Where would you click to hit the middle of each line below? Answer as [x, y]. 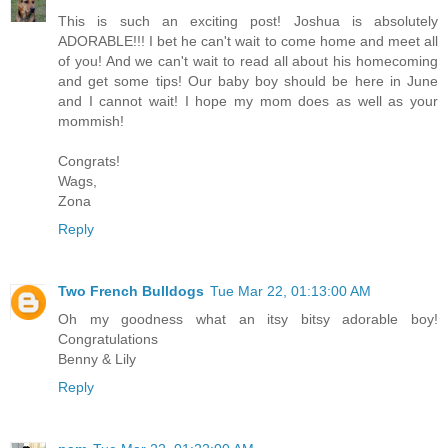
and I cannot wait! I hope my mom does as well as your [248, 101]
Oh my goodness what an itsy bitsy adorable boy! [248, 319]
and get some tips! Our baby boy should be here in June [248, 81]
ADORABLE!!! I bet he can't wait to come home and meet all [248, 41]
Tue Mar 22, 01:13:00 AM [290, 291]
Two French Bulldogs [131, 291]
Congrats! [89, 161]
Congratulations [108, 339]
